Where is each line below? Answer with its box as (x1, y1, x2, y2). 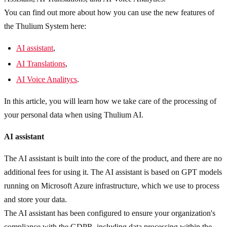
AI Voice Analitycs (16, 75, 77, 84)
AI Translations (16, 59, 65, 68)
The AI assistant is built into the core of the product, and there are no (4, 154, 222, 163)
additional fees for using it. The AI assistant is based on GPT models (4, 168, 222, 177)
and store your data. (4, 195, 67, 204)
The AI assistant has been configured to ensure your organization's (4, 209, 215, 218)
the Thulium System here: (4, 22, 86, 31)
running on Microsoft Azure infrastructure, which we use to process (4, 181, 219, 191)
